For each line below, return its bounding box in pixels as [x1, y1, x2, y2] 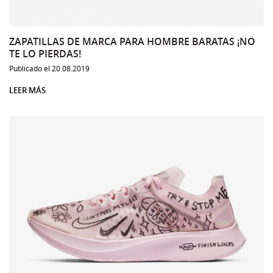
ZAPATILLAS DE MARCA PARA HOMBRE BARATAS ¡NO [9, 35, 255, 48]
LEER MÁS [9, 85, 46, 96]
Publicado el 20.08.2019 [9, 63, 90, 73]
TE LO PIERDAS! [9, 47, 81, 60]
